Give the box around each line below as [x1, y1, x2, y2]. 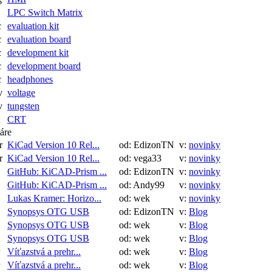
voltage [7, 87, 35, 98]
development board [7, 61, 81, 71]
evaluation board [7, 34, 71, 44]
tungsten [7, 101, 39, 111]
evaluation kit [7, 21, 59, 31]
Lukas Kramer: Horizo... [7, 193, 101, 203]
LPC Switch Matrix [7, 7, 83, 18]
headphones [7, 74, 53, 84]
